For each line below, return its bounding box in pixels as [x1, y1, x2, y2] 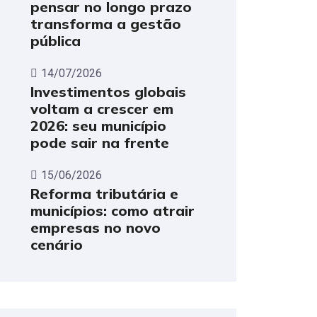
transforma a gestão [30, 15, 181, 33]
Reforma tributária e [30, 185, 178, 203]
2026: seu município [30, 117, 166, 135]
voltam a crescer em [30, 100, 173, 118]
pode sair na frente [30, 134, 169, 152]
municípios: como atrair [30, 202, 195, 220]
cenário [30, 236, 83, 254]
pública [30, 32, 81, 50]
